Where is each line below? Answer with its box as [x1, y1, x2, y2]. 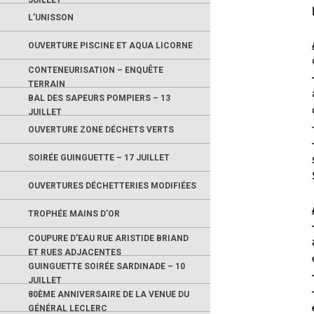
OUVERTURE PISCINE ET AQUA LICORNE [28, 40, 193, 50]
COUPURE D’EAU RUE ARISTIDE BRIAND [28, 233, 189, 243]
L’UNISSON [28, 12, 74, 22]
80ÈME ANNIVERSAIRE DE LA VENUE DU [28, 289, 189, 299]
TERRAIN [28, 79, 65, 89]
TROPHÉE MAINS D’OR [28, 208, 120, 219]
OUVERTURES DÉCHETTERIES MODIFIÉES [28, 180, 196, 191]
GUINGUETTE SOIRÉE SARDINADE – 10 [28, 261, 185, 271]
